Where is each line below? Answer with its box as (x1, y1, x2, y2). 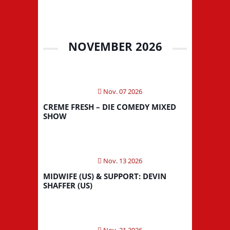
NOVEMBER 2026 (68, 38, 162, 54)
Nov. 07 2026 (102, 86, 142, 96)
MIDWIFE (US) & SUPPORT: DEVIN (43, 170, 166, 181)
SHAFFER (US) (43, 180, 92, 190)
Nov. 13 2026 (102, 156, 142, 165)
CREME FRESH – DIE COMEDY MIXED (43, 101, 176, 112)
